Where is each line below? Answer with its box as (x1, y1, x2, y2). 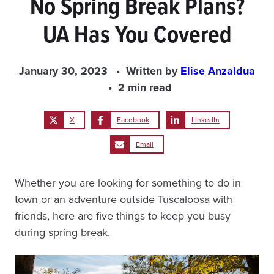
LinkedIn (191, 114, 220, 125)
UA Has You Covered (43, 17, 231, 51)
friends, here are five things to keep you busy (15, 208, 231, 223)
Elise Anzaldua (180, 63, 255, 79)
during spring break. (15, 224, 110, 240)
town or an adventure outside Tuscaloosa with (15, 191, 232, 207)
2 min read (118, 80, 172, 95)
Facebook (117, 114, 149, 125)
